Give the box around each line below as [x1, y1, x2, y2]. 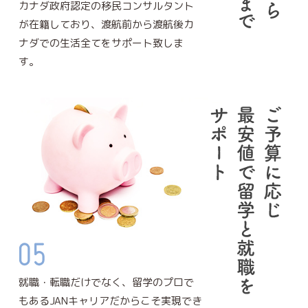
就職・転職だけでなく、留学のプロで [18, 274, 194, 289]
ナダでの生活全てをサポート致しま [18, 35, 184, 50]
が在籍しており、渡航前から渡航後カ [18, 16, 194, 32]
